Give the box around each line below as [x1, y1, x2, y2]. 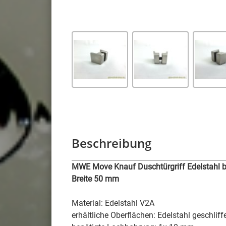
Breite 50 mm [72, 174, 119, 184]
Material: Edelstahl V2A [72, 198, 154, 208]
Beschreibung [72, 134, 151, 151]
